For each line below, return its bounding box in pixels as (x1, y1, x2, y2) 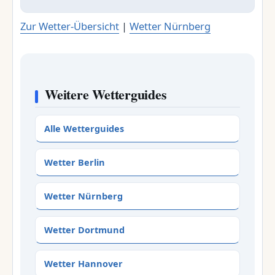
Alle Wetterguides (44, 122, 124, 134)
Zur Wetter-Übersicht (20, 19, 119, 33)
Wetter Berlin (44, 156, 105, 168)
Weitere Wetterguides (45, 84, 167, 104)
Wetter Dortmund (44, 223, 125, 236)
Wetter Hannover (44, 257, 123, 269)
